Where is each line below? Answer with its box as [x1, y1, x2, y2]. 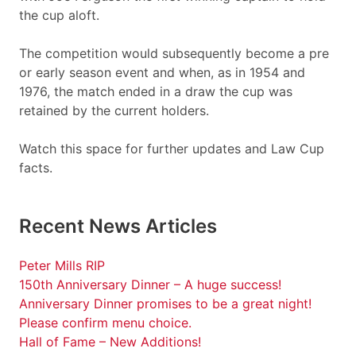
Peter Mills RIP [19, 257, 105, 273]
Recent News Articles [19, 215, 217, 238]
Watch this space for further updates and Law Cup [19, 141, 324, 157]
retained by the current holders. [19, 103, 209, 118]
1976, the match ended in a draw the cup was [19, 83, 292, 99]
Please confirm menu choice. [19, 315, 192, 331]
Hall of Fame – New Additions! [19, 334, 201, 350]
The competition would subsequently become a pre [19, 45, 329, 61]
